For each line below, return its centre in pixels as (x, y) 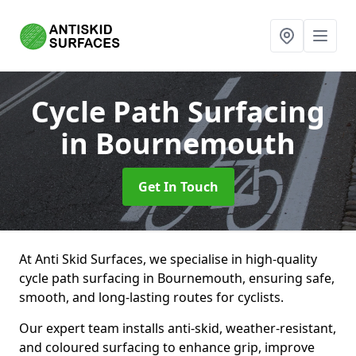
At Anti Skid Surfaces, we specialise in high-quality (168, 259)
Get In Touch (178, 187)
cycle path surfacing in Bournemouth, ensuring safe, (177, 278)
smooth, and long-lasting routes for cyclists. (151, 297)
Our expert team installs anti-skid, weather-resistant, (178, 328)
